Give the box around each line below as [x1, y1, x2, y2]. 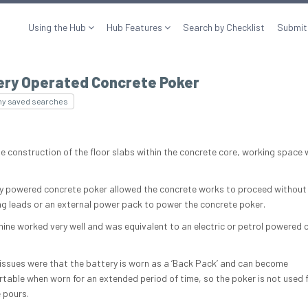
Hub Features [107, 21, 164, 33]
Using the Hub [28, 21, 88, 33]
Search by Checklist [183, 21, 265, 33]
